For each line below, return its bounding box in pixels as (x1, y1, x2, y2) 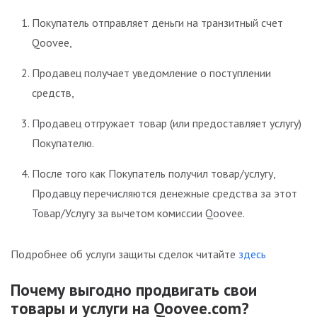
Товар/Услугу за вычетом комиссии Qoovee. (32, 206, 245, 221)
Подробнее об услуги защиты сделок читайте (11, 247, 238, 262)
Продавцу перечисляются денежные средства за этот (32, 186, 297, 201)
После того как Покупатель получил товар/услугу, (32, 166, 275, 181)
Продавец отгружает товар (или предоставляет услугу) (32, 116, 301, 131)
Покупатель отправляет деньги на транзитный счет (32, 16, 283, 30)
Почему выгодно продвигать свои (11, 279, 257, 301)
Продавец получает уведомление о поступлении (32, 66, 271, 81)
